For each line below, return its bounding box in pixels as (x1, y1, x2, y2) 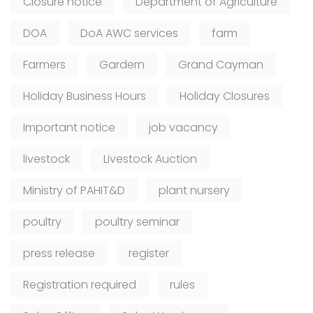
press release (23, 245, 95, 262)
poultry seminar (95, 214, 180, 231)
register (129, 245, 169, 262)
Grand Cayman (178, 57, 263, 73)
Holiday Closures (180, 88, 270, 105)
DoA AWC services (80, 25, 178, 42)
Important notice (23, 119, 115, 136)
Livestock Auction (103, 151, 197, 168)
